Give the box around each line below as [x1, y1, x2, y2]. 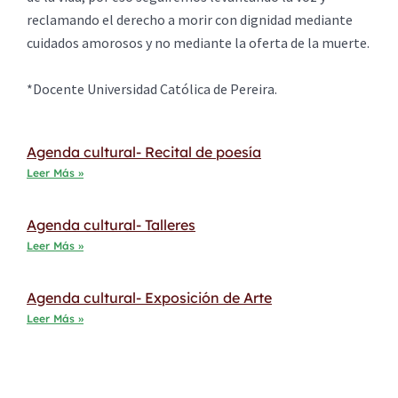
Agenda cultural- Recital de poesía [27, 143, 261, 162]
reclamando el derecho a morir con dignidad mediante [27, 10, 353, 28]
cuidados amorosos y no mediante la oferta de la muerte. [27, 33, 370, 52]
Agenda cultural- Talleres [27, 216, 195, 235]
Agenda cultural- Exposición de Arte [27, 289, 272, 307]
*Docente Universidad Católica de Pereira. [27, 79, 277, 98]
